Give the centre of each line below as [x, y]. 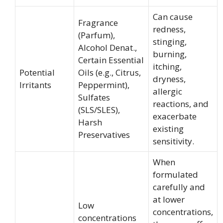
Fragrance [98, 23]
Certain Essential [111, 60]
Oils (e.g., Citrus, [110, 72]
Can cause [173, 17]
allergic [167, 91]
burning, [170, 54]
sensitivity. [173, 141]
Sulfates [94, 97]
